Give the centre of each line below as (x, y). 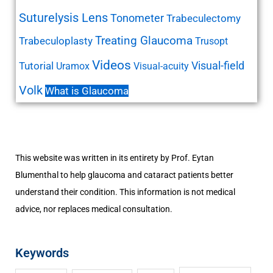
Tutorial (37, 66)
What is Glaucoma (87, 91)
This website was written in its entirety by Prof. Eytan (115, 158)
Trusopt (212, 41)
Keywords (42, 253)
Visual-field (218, 66)
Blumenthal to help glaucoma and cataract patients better (125, 175)
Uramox (73, 66)
